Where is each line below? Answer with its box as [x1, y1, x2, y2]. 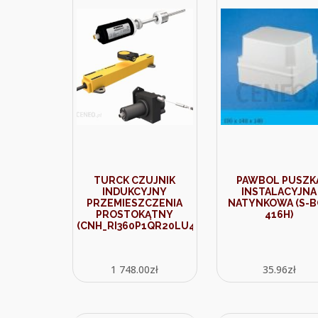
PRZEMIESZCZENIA [87, 197, 183, 209]
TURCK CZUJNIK [94, 175, 176, 186]
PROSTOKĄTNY [96, 209, 174, 220]
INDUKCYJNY [102, 186, 168, 197]
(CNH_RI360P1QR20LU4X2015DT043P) [77, 220, 265, 231]
